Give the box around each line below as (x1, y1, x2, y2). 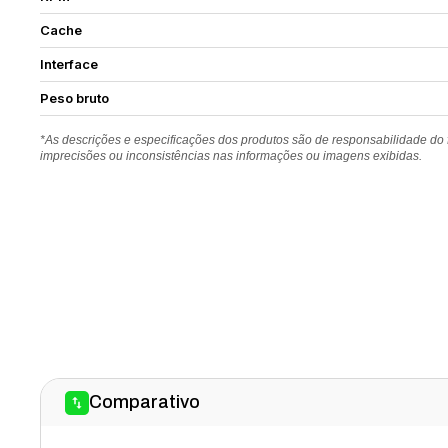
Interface (40, 56, 99, 72)
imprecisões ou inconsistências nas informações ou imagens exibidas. (40, 149, 423, 163)
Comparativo (89, 392, 201, 412)
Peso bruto (40, 90, 110, 106)
